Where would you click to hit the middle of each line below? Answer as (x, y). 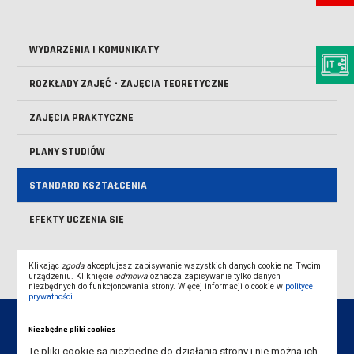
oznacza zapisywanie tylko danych (215, 276)
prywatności (51, 297)
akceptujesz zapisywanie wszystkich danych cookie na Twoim (203, 266)
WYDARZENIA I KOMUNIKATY (94, 50)
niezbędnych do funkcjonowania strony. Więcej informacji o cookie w (157, 286)
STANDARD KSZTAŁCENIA (88, 186)
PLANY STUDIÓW (68, 152)
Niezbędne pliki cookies (73, 330)
